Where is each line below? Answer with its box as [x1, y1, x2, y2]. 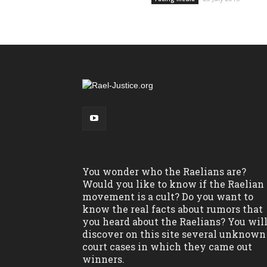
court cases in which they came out [82, 240, 252, 253]
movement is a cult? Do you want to [82, 190, 253, 203]
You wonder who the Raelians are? [82, 165, 246, 178]
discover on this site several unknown [82, 228, 266, 241]
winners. [82, 253, 125, 266]
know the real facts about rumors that [82, 203, 263, 216]
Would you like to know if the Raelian [82, 178, 264, 191]
